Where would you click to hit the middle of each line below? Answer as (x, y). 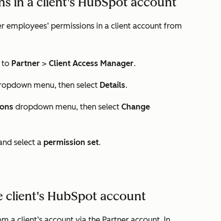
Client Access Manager (91, 63)
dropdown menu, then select (67, 107)
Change (135, 107)
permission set (71, 142)
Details (112, 85)
